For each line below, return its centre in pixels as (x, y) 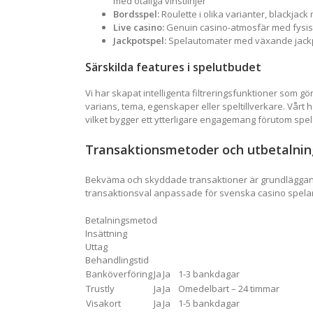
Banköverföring (119, 274)
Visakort (103, 304)
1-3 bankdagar (209, 274)
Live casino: (139, 28)
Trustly (100, 289)
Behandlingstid (117, 260)
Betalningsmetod (121, 220)
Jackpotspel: (140, 41)
